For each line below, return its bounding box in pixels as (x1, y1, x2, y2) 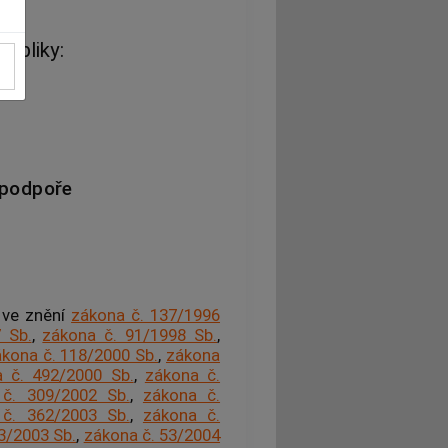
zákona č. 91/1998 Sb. (42, 325, 217, 346)
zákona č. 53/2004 (83, 425, 221, 446)
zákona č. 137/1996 (71, 305, 221, 326)
